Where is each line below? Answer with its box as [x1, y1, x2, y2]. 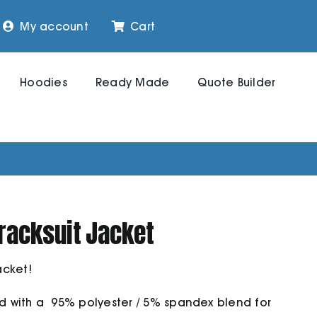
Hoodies [20, 75, 67, 89]
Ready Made [95, 75, 170, 89]
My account [20, 19, 88, 33]
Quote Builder [197, 75, 276, 89]
